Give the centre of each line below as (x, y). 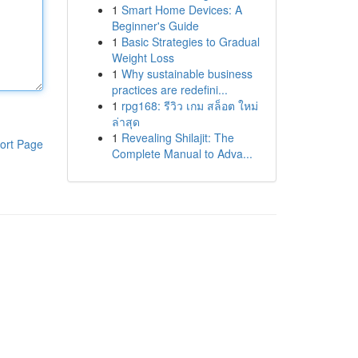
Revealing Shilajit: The (177, 137)
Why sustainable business (187, 74)
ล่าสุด (125, 121)
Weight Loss (143, 58)
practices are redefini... (169, 89)
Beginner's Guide (155, 26)
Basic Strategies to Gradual (190, 42)
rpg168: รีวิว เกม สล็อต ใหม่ (189, 105)
